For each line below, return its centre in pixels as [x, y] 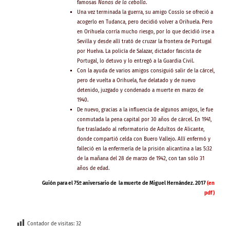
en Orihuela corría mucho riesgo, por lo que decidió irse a [145, 32]
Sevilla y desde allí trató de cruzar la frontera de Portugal [144, 41]
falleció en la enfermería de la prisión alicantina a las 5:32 [144, 149]
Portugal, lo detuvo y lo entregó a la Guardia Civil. [135, 61]
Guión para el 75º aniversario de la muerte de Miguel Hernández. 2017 [124, 183]
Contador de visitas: [51, 224]
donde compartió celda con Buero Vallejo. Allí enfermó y [143, 139]
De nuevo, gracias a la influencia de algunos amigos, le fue [145, 110]
